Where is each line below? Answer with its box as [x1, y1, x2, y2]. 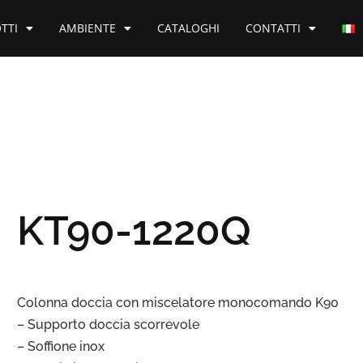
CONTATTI [245, 20, 301, 36]
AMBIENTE [58, 20, 116, 36]
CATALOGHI [156, 20, 220, 36]
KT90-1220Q [17, 207, 251, 254]
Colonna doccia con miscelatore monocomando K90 [17, 295, 339, 310]
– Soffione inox [17, 339, 105, 354]
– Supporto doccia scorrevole [17, 317, 199, 332]
